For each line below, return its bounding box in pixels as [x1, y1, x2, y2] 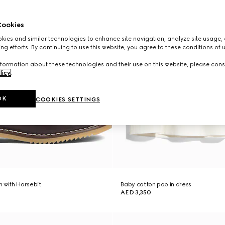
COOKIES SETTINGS [36, 96, 100, 103]
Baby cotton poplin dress [121, 181, 191, 188]
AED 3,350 [121, 189, 151, 196]
